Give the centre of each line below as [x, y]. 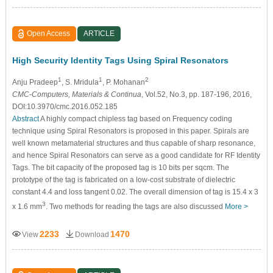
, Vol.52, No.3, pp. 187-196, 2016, [196, 95]
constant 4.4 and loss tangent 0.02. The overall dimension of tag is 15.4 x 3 [135, 192]
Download [92, 235]
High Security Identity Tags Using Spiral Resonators [120, 61]
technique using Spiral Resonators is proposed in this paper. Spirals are [130, 131]
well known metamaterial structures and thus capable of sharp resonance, [133, 144]
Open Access [49, 34]
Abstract [25, 119]
